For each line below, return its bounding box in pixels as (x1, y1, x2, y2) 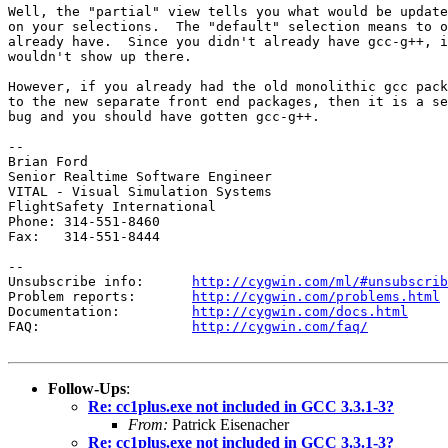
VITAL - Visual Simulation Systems (8, 183, 272, 199)
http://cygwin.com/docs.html (192, 303, 408, 319)
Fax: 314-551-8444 (8, 228, 160, 244)
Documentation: (8, 303, 192, 319)
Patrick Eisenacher (168, 415, 289, 433)
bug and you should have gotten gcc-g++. (8, 108, 320, 124)
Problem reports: (8, 288, 192, 304)
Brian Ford (8, 153, 88, 169)
